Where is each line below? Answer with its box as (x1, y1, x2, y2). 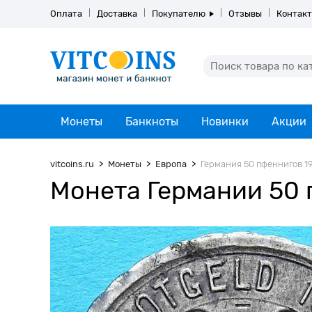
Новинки (201, 115, 249, 128)
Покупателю (152, 8, 205, 19)
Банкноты (125, 115, 178, 128)
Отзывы (228, 8, 262, 19)
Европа (155, 159, 187, 169)
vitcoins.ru (50, 159, 94, 169)
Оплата (50, 8, 82, 19)
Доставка (97, 8, 137, 19)
